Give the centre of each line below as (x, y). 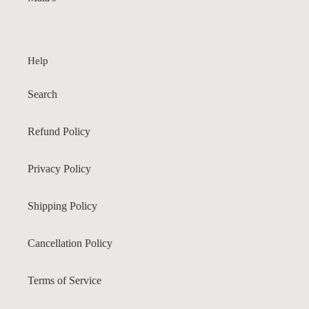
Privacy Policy (59, 168)
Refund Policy (59, 131)
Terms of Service (64, 280)
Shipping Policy (62, 206)
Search (42, 94)
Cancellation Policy (70, 243)
